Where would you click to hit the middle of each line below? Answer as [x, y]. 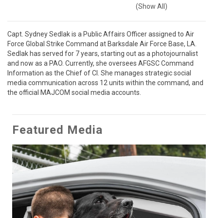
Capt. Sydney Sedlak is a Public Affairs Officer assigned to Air [101, 34]
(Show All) [152, 6]
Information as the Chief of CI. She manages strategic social [99, 73]
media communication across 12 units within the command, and [105, 83]
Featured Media [57, 130]
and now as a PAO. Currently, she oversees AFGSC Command [100, 63]
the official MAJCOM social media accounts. [74, 92]
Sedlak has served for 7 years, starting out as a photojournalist [103, 54]
